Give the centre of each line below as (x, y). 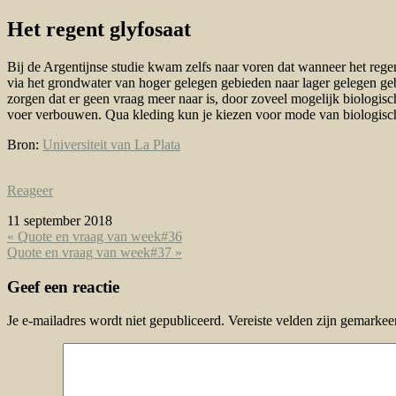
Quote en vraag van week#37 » (95, 252)
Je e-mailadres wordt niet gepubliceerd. (116, 321)
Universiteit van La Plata (111, 144)
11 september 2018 (60, 220)
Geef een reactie (63, 286)
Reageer (30, 190)
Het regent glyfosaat (99, 29)
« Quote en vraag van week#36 (95, 236)
